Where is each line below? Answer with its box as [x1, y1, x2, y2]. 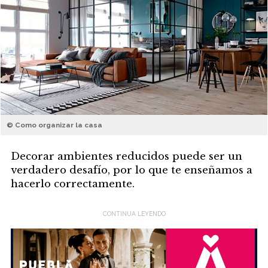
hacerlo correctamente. [10, 178, 135, 190]
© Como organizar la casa [7, 120, 103, 129]
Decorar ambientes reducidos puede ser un [10, 150, 242, 163]
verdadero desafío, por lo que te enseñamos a [10, 164, 252, 176]
